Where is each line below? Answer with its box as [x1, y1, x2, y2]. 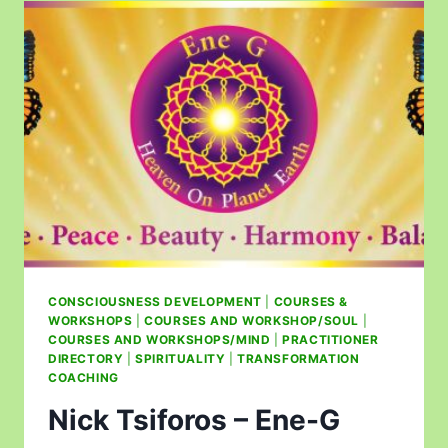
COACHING [48, 369, 119, 385]
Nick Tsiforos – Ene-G [48, 402, 340, 437]
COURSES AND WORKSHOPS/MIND [48, 331, 271, 347]
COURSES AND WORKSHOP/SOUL [144, 312, 360, 328]
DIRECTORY [48, 350, 124, 366]
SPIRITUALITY [135, 350, 226, 366]
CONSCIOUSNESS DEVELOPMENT [48, 293, 262, 309]
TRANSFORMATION [237, 350, 360, 366]
